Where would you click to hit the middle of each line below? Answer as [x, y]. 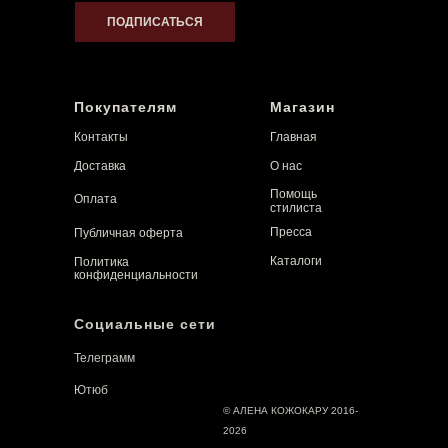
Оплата [95, 198]
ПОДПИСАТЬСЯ [155, 21]
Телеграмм [104, 357]
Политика [101, 261]
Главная [293, 136]
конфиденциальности [136, 274]
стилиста [296, 207]
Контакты [101, 136]
